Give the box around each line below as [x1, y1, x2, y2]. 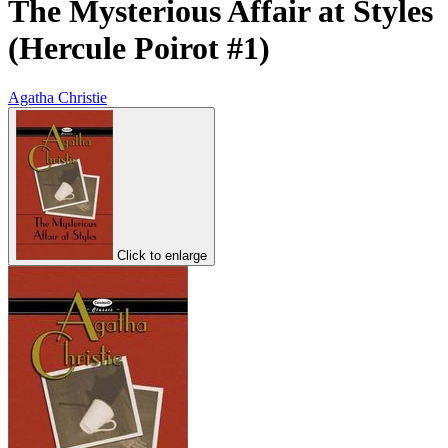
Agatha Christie [8, 88, 107, 106]
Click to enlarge [117, 247, 207, 263]
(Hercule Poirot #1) [8, 30, 270, 67]
